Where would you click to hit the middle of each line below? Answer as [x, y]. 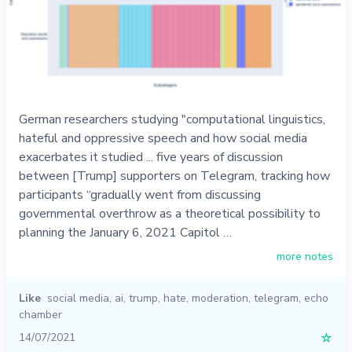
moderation [220, 299]
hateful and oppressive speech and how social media [163, 139]
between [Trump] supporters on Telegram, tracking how [174, 176]
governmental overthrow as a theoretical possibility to [170, 214]
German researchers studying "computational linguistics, [172, 120]
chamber [40, 315]
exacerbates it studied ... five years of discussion [151, 158]
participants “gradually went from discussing [140, 195]
